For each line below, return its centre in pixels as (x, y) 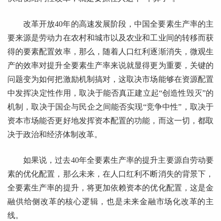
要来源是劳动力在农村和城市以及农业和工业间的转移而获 (110, 37)
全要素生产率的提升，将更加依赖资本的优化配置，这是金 (110, 187)
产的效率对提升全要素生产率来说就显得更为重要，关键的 (110, 65)
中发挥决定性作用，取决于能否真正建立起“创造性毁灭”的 (110, 93)
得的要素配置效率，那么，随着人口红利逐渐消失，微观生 (110, 51)
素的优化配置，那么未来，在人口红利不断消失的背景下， (110, 174)
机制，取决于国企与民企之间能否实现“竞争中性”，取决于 (110, 107)
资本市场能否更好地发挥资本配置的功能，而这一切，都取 (110, 120)
